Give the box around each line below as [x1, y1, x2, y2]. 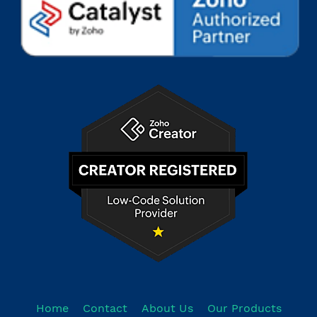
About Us [141, 301, 193, 315]
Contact [82, 301, 127, 315]
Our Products [207, 301, 282, 315]
